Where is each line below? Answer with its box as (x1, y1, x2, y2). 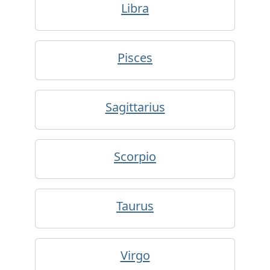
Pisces (118, 49, 152, 66)
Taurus (116, 198, 154, 214)
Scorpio (114, 148, 156, 165)
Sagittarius (105, 99, 165, 115)
